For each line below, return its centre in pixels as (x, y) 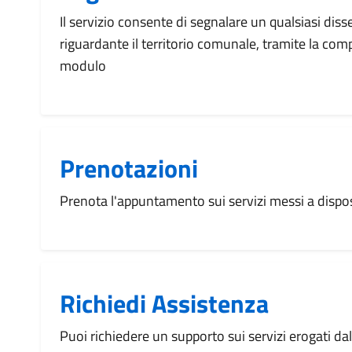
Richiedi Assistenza (164, 303)
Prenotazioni (129, 168)
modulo (83, 66)
